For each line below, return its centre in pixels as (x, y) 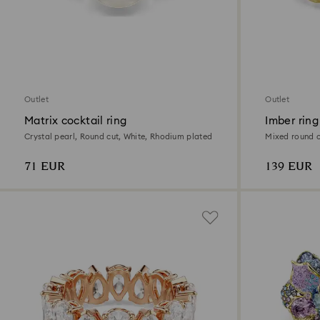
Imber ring (292, 121)
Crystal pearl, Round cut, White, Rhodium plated (119, 137)
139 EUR (289, 167)
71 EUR (45, 167)
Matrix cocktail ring (76, 121)
